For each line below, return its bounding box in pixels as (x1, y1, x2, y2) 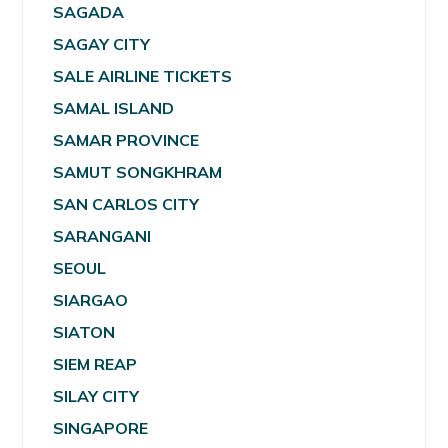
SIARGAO (53, 290, 129, 311)
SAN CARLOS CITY (53, 194, 200, 215)
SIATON (53, 322, 116, 343)
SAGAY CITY (53, 34, 151, 55)
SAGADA (53, 2, 125, 23)
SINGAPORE (53, 418, 149, 439)
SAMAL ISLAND (53, 98, 175, 119)
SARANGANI (53, 226, 152, 247)
